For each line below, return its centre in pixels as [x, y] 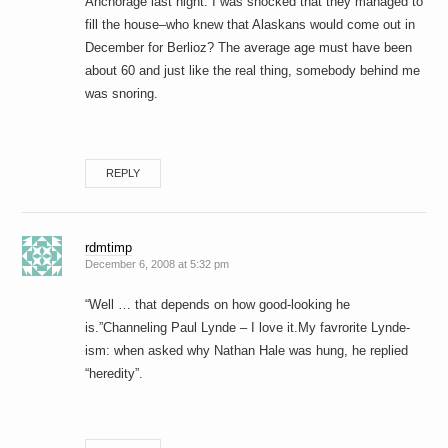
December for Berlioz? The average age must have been [249, 48]
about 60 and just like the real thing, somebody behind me [253, 71]
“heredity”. [114, 374]
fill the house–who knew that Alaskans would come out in [250, 25]
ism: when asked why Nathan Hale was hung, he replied [247, 351]
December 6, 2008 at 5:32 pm [157, 264]
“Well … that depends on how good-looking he [218, 305]
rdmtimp [109, 248]
